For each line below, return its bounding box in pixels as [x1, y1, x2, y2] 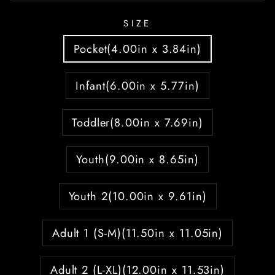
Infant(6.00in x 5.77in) [76, 77, 199, 94]
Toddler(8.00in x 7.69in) [71, 114, 204, 131]
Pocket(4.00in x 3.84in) [73, 40, 202, 57]
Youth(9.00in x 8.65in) [76, 150, 199, 168]
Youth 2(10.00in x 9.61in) [68, 187, 207, 204]
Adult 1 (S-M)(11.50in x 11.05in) [52, 224, 223, 241]
